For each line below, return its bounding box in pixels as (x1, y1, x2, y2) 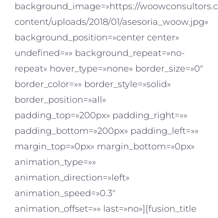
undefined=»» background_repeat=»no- (15, 48, 185, 59)
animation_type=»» (15, 157, 96, 168)
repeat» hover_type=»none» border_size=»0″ (15, 63, 203, 74)
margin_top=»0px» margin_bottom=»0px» (15, 141, 195, 152)
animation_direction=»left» (15, 172, 129, 183)
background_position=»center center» (15, 32, 179, 43)
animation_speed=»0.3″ (15, 188, 115, 199)
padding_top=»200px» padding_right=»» (15, 110, 187, 121)
